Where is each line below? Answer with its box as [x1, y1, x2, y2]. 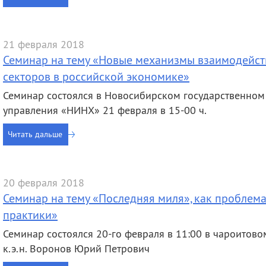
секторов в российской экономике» [3, 69, 189, 84]
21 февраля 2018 [3, 37, 84, 51]
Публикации [111, 18, 157, 28]
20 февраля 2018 [3, 176, 84, 189]
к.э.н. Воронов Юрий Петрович [3, 242, 150, 255]
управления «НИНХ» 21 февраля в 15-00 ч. [3, 103, 207, 117]
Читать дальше [8, 129, 62, 140]
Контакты [5, 18, 40, 28]
